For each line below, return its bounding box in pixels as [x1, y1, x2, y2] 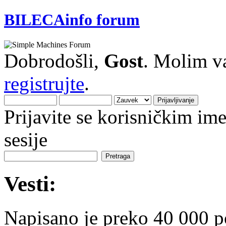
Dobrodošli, [4, 49, 104, 72]
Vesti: [4, 172, 56, 196]
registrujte [4, 72, 84, 94]
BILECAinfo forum [4, 11, 140, 29]
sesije [4, 128, 47, 150]
